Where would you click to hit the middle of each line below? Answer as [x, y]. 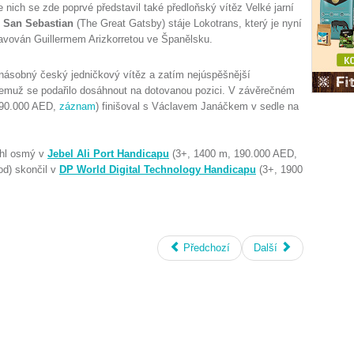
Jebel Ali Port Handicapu [108, 154]
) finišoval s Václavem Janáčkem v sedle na [197, 106]
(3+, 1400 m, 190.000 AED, [233, 154]
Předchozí [207, 248]
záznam [77, 106]
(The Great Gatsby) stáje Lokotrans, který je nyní [188, 23]
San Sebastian [39, 23]
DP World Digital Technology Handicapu [158, 169]
